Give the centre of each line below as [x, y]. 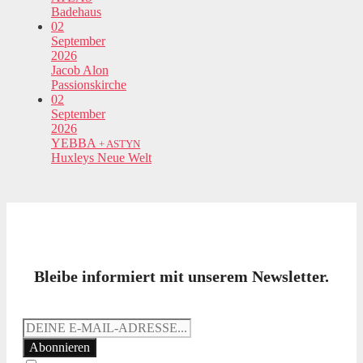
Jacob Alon [80, 70]
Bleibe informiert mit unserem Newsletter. [181, 277]
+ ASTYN [120, 144]
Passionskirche [89, 85]
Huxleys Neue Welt [101, 158]
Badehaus [76, 12]
